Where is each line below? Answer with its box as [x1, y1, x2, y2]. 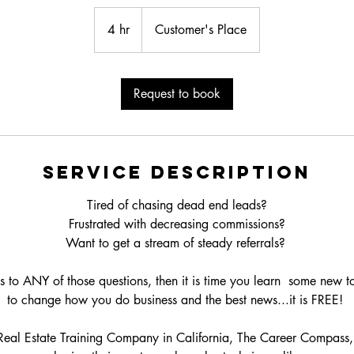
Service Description [43, 161, 311, 184]
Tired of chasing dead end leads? [87, 197, 267, 214]
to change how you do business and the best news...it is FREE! [7, 292, 347, 309]
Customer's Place [155, 21, 247, 39]
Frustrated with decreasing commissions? [69, 216, 285, 233]
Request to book [134, 85, 220, 103]
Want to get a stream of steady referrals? [65, 235, 289, 252]
